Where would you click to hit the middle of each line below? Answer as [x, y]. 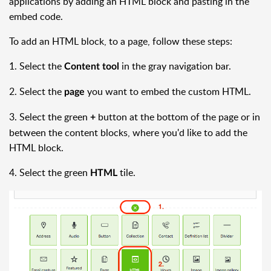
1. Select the [37, 66]
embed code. [36, 16]
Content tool [92, 67]
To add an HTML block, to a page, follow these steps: [121, 41]
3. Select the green [50, 117]
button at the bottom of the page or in [178, 117]
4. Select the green [48, 172]
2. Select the [37, 91]
